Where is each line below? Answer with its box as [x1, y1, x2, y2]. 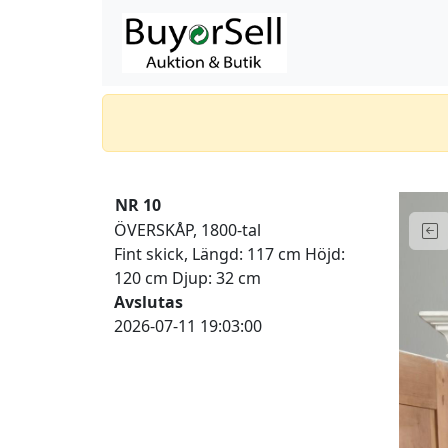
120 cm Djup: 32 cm [114, 267, 261, 289]
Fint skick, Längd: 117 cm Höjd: [114, 243, 345, 265]
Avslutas [114, 291, 183, 313]
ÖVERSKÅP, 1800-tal [114, 219, 261, 241]
